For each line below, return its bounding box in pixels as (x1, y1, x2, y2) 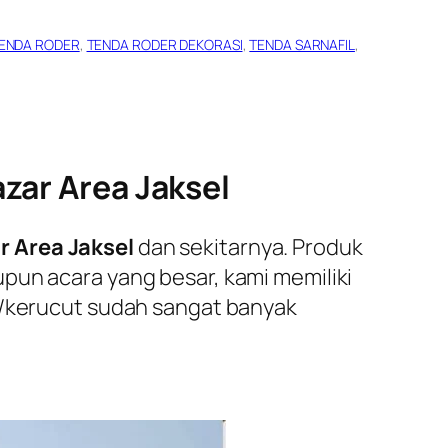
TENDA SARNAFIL (249, 34, 355, 54)
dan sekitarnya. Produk (133, 231, 363, 262)
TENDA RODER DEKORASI (86, 34, 243, 54)
